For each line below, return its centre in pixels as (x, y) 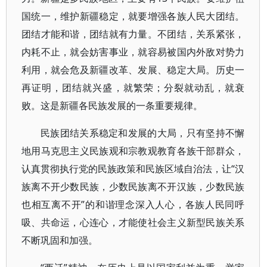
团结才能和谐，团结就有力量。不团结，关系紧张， (133, 34)
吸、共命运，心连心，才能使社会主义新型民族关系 (133, 222)
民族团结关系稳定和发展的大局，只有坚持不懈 (143, 133)
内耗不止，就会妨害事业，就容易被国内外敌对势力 (133, 52)
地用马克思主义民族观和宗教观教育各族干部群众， (133, 151)
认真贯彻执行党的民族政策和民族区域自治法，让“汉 (133, 169)
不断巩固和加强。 (60, 240)
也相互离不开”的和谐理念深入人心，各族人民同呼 (133, 204)
